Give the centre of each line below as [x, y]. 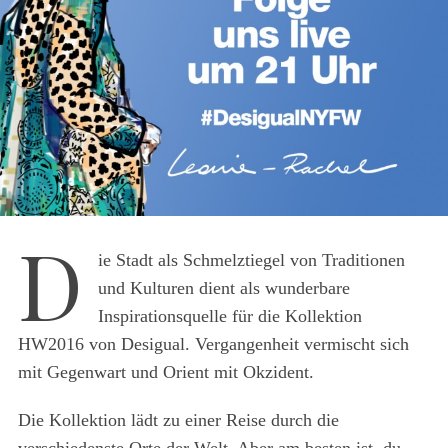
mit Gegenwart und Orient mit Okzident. [165, 372]
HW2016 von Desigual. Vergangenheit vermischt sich [213, 344]
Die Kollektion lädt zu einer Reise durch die [178, 420]
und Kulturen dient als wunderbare [223, 288]
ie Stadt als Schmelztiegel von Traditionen [251, 260]
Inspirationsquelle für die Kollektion [229, 316]
